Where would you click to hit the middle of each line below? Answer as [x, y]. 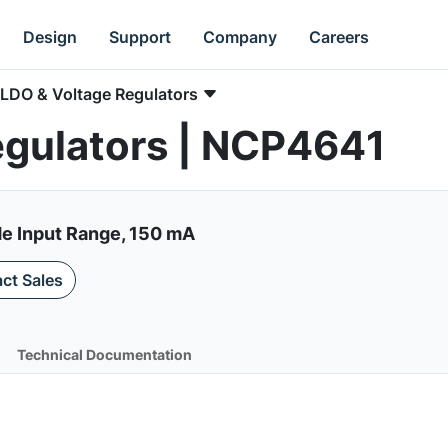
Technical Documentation [104, 354]
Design [50, 36]
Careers [339, 36]
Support [140, 36]
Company [240, 36]
